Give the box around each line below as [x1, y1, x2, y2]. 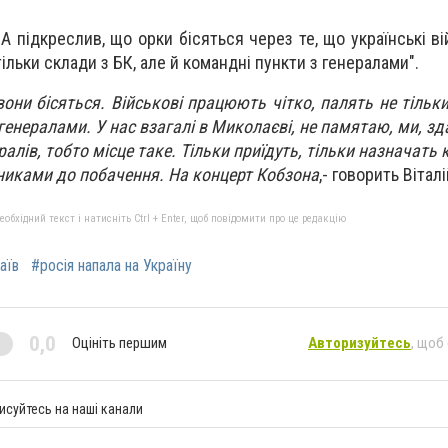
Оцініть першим [72, 334, 167, 353]
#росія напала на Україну [31, 255, 192, 275]
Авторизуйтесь [308, 334, 411, 353]
